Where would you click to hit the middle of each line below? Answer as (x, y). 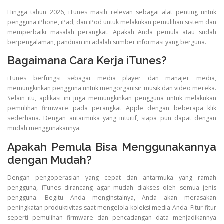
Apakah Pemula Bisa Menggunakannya (112, 147)
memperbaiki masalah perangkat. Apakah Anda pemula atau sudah (112, 32)
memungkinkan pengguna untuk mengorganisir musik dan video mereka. (112, 88)
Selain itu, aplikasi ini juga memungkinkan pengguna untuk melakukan (112, 98)
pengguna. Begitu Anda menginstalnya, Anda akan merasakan (112, 197)
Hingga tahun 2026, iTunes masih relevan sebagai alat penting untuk (112, 12)
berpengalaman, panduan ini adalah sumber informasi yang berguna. (107, 42)
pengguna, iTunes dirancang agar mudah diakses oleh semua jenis (112, 187)
